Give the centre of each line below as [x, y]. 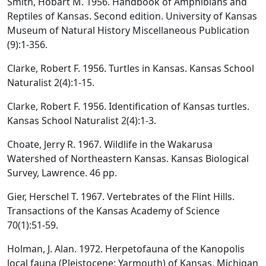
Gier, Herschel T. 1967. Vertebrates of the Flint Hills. [121, 196]
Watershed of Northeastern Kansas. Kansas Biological [128, 158]
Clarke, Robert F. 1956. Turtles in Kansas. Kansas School [131, 68]
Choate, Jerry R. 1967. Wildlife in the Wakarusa [110, 144]
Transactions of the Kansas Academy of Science [113, 210]
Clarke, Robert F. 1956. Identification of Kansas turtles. [128, 106]
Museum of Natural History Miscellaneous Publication [128, 30]
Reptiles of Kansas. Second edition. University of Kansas [132, 16]
